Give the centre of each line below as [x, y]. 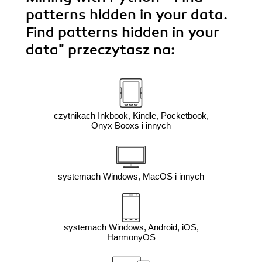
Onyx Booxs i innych [131, 126]
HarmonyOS [131, 237]
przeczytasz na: [121, 50]
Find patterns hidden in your [123, 32]
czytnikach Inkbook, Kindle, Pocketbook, [131, 116]
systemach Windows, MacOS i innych [131, 177]
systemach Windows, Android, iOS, [131, 227]
